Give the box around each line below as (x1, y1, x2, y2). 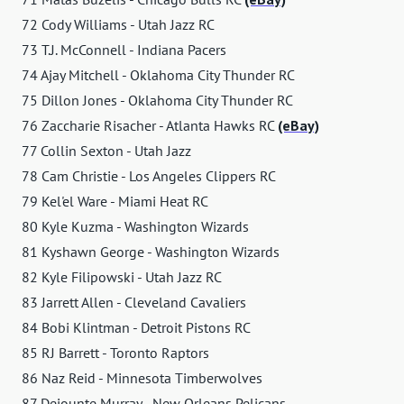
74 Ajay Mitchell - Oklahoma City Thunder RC (22, 66, 295, 85)
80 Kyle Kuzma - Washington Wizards (22, 217, 249, 236)
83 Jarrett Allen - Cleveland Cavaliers (22, 293, 246, 312)
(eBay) (278, 116, 319, 135)
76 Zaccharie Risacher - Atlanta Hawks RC (22, 116, 278, 135)
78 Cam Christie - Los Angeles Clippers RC (22, 167, 276, 186)
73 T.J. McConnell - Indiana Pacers (22, 41, 226, 60)
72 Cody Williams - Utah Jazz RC (22, 15, 215, 34)
